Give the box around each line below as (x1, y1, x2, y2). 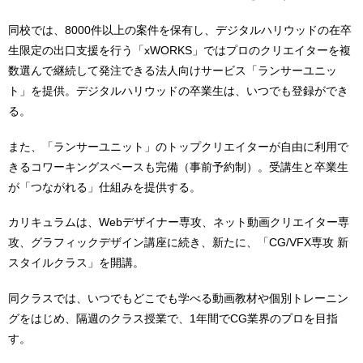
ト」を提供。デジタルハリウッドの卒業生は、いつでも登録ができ (8, 83, 348, 97)
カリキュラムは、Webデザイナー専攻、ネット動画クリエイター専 (8, 216, 349, 229)
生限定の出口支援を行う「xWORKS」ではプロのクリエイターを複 (8, 43, 351, 57)
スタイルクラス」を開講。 (8, 256, 144, 270)
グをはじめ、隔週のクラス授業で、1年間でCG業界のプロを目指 (8, 312, 338, 326)
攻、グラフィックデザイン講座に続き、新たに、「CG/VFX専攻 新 (8, 236, 348, 250)
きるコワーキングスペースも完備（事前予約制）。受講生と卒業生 (8, 160, 348, 173)
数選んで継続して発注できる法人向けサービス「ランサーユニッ (8, 63, 337, 77)
